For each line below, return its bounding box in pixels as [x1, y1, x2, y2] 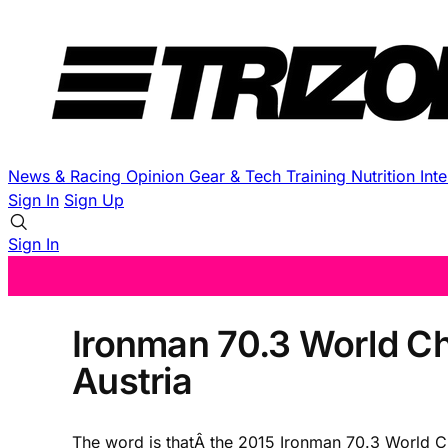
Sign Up [64, 190, 124, 210]
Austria [72, 358, 192, 403]
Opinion [126, 166, 189, 186]
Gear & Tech [189, 166, 286, 186]
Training [286, 166, 351, 186]
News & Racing [8, 166, 126, 186]
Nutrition [351, 166, 420, 186]
